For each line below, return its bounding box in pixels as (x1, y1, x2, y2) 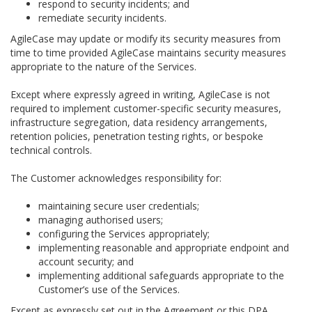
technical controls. (10, 143, 92, 157)
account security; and (38, 255, 134, 268)
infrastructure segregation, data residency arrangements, (10, 116, 267, 129)
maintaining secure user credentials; (38, 199, 199, 212)
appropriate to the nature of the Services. (10, 60, 196, 73)
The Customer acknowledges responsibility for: (10, 171, 221, 185)
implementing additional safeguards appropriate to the (38, 269, 284, 282)
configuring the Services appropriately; (38, 227, 210, 240)
